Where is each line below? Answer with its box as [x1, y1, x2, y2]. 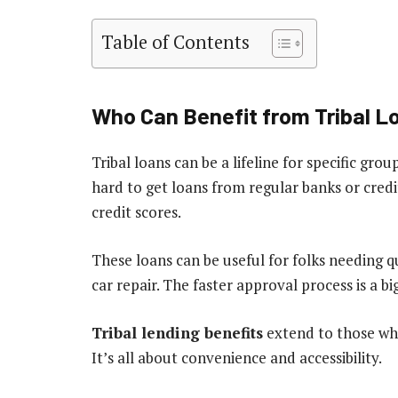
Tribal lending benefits [92, 322, 263, 343]
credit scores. [92, 201, 181, 222]
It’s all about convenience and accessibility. [92, 346, 382, 368]
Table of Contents [101, 30, 250, 55]
